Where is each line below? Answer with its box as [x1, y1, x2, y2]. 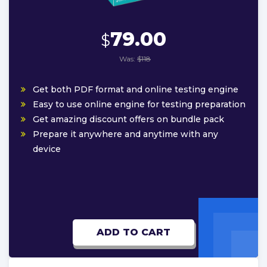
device [33, 144, 61, 155]
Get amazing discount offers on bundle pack [33, 114, 224, 125]
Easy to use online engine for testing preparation [33, 99, 246, 110]
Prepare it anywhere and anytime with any [33, 129, 218, 140]
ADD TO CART [97, 226, 170, 238]
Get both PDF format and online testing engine [33, 84, 238, 95]
